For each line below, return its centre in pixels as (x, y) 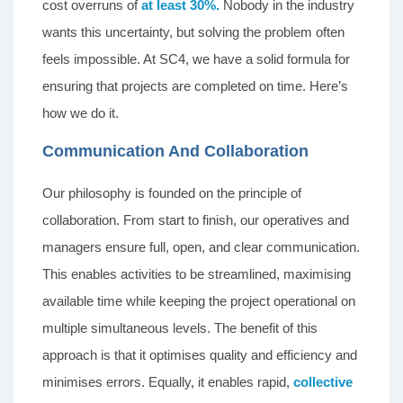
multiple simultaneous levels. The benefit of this (180, 328)
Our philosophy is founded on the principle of (172, 193)
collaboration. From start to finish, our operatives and (196, 220)
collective (323, 382)
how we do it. (81, 113)
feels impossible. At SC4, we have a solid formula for (196, 59)
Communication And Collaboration (176, 152)
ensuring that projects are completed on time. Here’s (195, 86)
